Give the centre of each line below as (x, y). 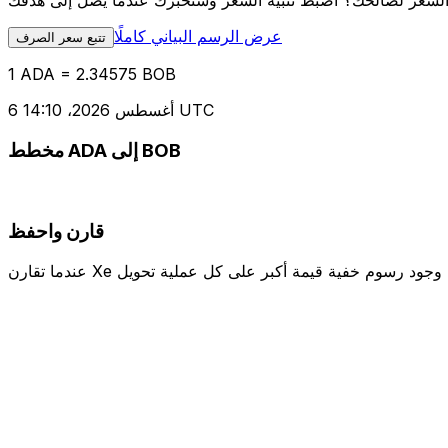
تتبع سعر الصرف (61, 38)
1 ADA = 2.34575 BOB (92, 74)
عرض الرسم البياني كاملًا (198, 36)
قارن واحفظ (56, 231)
